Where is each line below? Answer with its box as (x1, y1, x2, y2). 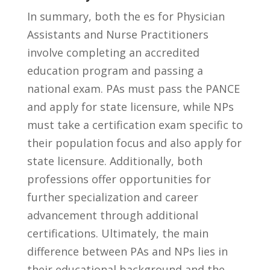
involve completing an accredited (27, 45, 199, 60)
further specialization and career (27, 189, 198, 204)
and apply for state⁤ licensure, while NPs (27, 99, 234, 114)
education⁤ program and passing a (27, 63, 203, 78)
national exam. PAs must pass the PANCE (27, 81, 240, 96)
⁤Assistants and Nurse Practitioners (27, 27, 209, 42)
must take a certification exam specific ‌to (27, 117, 243, 132)
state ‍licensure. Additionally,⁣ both (27, 153, 202, 168)
